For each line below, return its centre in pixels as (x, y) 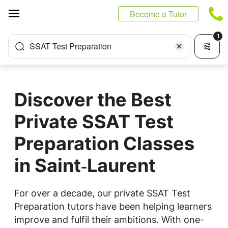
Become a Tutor (158, 14)
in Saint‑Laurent (85, 165)
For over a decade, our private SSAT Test (102, 193)
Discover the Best (93, 100)
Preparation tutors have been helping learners (113, 206)
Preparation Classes (104, 144)
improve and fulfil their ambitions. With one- (109, 220)
